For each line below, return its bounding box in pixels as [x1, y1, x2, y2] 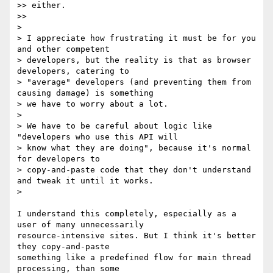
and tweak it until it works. [17, 176, 154, 186]
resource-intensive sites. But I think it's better [17, 231, 256, 241]
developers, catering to [17, 66, 129, 76]
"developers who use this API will [17, 132, 178, 142]
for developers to [17, 154, 100, 164]
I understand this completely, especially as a [17, 209, 236, 219]
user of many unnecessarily [17, 220, 144, 230]
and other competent [17, 44, 110, 54]
